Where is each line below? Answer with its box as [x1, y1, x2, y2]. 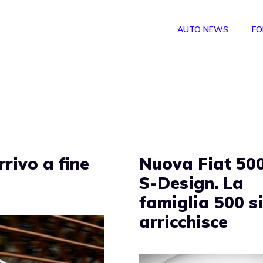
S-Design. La [139, 173, 244, 193]
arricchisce [139, 211, 228, 232]
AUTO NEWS [177, 24, 228, 35]
